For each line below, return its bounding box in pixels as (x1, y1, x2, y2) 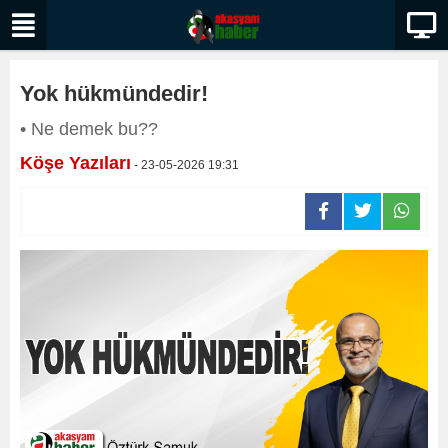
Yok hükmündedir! (20, 81, 208, 106)
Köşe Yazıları (20, 153, 131, 173)
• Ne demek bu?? (20, 119, 158, 139)
